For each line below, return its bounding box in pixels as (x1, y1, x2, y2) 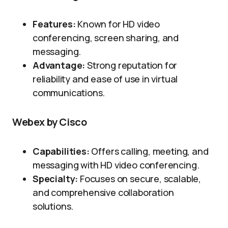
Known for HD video (75, 18, 160, 30)
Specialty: (33, 173, 78, 185)
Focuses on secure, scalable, (78, 173, 201, 185)
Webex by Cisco (12, 115, 87, 129)
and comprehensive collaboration (33, 186, 174, 198)
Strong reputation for (85, 59, 178, 71)
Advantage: (33, 59, 85, 71)
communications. (33, 87, 105, 99)
